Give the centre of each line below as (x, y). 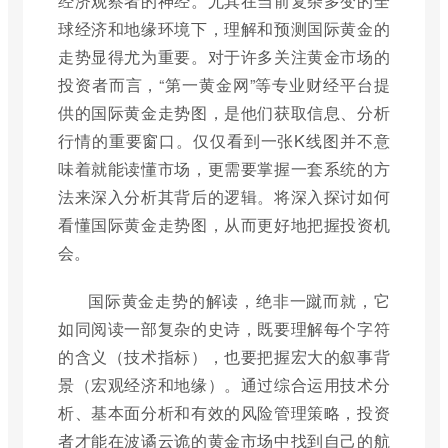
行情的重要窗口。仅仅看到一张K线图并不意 (224, 140)
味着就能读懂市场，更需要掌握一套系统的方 (224, 168)
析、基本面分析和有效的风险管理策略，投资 (224, 412)
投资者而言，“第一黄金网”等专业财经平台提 (224, 84)
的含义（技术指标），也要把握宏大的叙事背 (224, 356)
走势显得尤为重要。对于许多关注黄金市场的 (224, 56)
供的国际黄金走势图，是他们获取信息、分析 (224, 112)
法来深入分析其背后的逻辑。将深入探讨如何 (224, 196)
